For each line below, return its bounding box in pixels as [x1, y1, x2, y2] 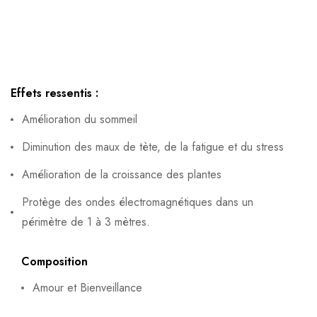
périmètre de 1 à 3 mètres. [22, 213, 150, 230]
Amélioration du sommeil [22, 110, 137, 127]
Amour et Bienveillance [33, 279, 142, 296]
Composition [21, 253, 88, 270]
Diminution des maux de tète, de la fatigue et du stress [22, 138, 284, 155]
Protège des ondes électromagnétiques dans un [22, 193, 253, 210]
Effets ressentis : [11, 84, 98, 101]
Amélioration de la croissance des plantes [22, 166, 221, 183]
